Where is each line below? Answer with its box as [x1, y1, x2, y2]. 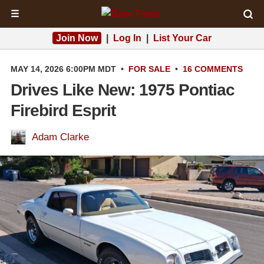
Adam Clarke [32, 131, 89, 143]
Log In [113, 33, 141, 43]
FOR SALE [128, 64, 170, 74]
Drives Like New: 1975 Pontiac [11, 81, 235, 99]
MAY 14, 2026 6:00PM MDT [11, 64, 116, 74]
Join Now [56, 33, 98, 43]
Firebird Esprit [11, 101, 115, 120]
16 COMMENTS [183, 64, 243, 74]
